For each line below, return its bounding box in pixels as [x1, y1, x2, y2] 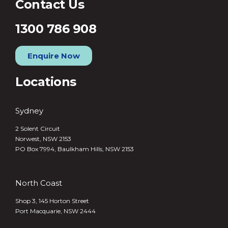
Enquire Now [27, 51, 80, 61]
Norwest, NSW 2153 [15, 135, 71, 142]
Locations [15, 74, 76, 89]
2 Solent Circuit [15, 125, 60, 132]
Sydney [15, 106, 43, 116]
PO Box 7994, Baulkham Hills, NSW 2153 [15, 145, 134, 153]
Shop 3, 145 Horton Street [15, 197, 89, 205]
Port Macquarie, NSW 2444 [15, 207, 96, 215]
